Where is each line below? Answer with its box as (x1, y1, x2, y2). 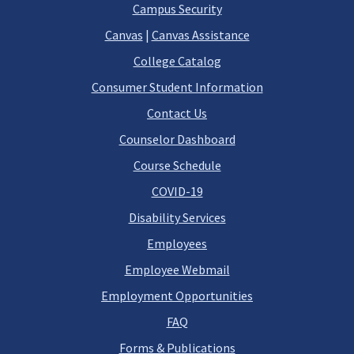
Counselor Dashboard (119, 131, 235, 147)
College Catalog (133, 53, 221, 69)
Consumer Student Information (91, 79, 263, 95)
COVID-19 (151, 183, 203, 199)
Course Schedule (133, 157, 221, 173)
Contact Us (147, 105, 207, 121)
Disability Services (128, 209, 226, 225)
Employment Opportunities (101, 288, 253, 303)
